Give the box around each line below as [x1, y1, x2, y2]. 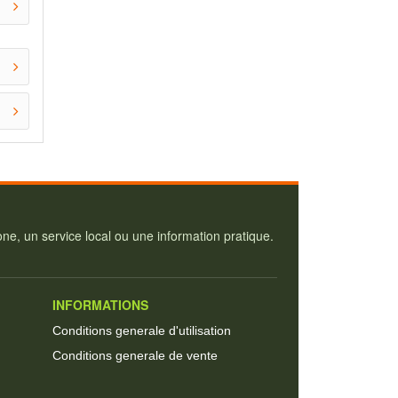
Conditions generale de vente [52, 347, 218, 362]
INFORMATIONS [52, 295, 148, 314]
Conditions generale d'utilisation [52, 322, 231, 338]
